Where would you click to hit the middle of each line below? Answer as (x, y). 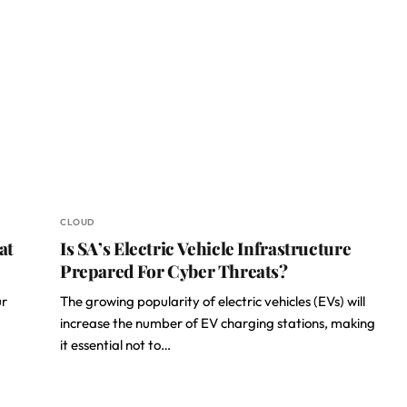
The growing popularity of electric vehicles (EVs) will (213, 301)
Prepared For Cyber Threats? (174, 271)
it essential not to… (115, 345)
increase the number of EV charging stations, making (218, 323)
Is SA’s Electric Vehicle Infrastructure (206, 248)
